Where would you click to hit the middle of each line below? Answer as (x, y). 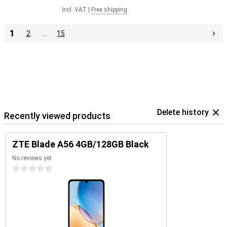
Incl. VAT (74, 10)
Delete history (183, 112)
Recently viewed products (57, 116)
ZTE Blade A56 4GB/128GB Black (81, 144)
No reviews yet (32, 158)
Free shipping (109, 10)
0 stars (24, 169)
